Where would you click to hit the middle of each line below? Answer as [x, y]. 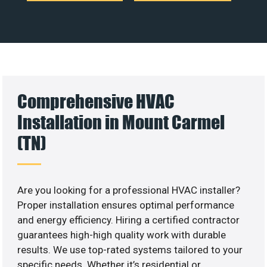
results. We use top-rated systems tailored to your [130, 249]
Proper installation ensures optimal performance [126, 205]
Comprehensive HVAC [96, 101]
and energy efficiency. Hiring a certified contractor [129, 220]
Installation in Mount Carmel [121, 122]
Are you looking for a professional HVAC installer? [129, 190]
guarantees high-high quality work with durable [122, 235]
